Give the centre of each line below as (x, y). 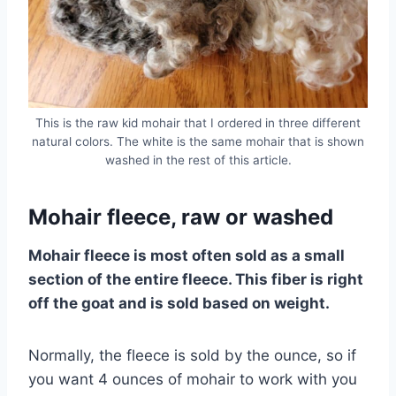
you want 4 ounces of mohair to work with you (193, 379)
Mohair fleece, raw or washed (181, 217)
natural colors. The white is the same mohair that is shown (198, 141)
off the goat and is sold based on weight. (179, 303)
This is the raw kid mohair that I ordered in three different (198, 122)
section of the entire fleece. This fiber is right (196, 279)
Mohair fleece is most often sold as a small (187, 255)
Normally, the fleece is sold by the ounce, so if (192, 355)
